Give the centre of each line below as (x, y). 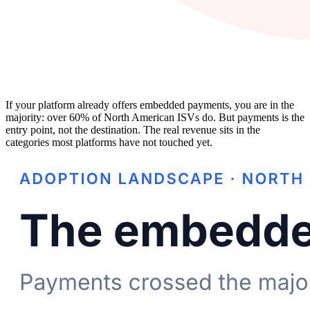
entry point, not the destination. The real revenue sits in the (133, 129)
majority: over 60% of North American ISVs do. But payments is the (155, 117)
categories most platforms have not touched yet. (109, 142)
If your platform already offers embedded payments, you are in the (150, 104)
